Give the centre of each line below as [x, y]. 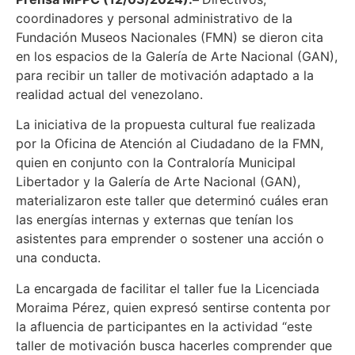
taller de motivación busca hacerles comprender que [174, 345]
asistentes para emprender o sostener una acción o [170, 239]
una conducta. [58, 258]
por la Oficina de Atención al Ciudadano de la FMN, [170, 144]
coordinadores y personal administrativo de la [154, 18]
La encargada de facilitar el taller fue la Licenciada [168, 288]
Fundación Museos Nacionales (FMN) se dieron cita [170, 37]
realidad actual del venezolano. [109, 94]
